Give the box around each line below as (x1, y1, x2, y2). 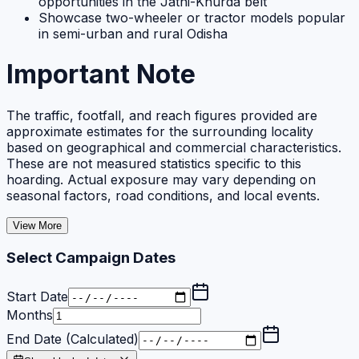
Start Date (6, 288, 68, 305)
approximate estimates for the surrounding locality (6, 123, 313, 139)
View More (13, 219, 62, 232)
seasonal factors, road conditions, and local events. (6, 187, 320, 204)
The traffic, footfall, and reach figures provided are (6, 107, 317, 123)
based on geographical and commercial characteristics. (6, 139, 341, 155)
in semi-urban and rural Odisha (38, 25, 228, 42)
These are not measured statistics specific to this (6, 155, 301, 171)
